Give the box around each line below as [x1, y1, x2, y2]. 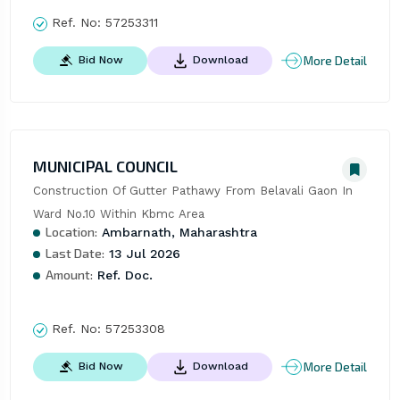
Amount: [45, 267, 93, 283]
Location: [45, 224, 97, 240]
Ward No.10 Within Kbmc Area [32, 207, 204, 221]
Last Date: [45, 246, 104, 262]
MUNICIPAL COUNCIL [32, 156, 178, 177]
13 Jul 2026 [104, 246, 180, 262]
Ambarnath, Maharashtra [96, 225, 257, 240]
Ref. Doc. [92, 268, 153, 283]
